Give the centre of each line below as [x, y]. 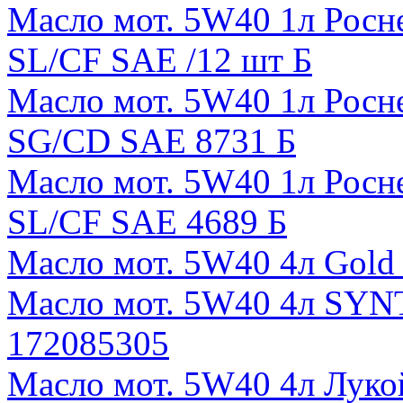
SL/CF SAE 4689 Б [147, 221]
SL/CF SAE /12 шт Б [160, 59]
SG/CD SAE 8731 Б [152, 140]
